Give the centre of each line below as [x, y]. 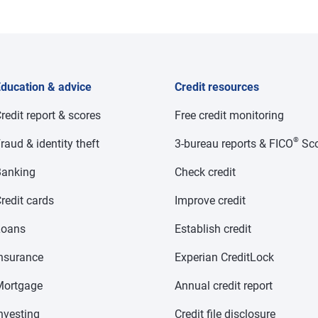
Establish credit [213, 229]
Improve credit [210, 201]
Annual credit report [224, 286]
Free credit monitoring [230, 115]
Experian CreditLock [225, 257]
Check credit [205, 172]
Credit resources [217, 87]
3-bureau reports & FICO [234, 144]
